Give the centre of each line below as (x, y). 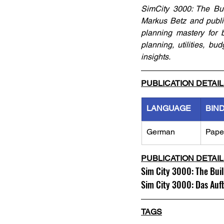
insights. (156, 57)
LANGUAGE (169, 108)
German (161, 132)
